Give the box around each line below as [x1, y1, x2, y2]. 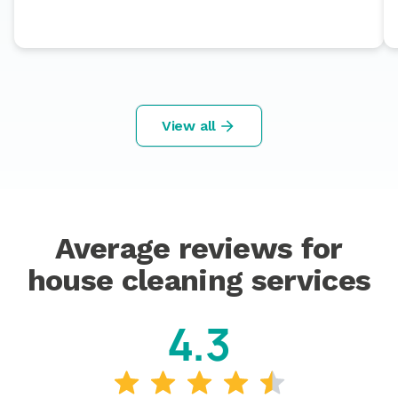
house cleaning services [27, 262, 371, 298]
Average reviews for [55, 230, 343, 266]
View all [161, 116, 217, 134]
